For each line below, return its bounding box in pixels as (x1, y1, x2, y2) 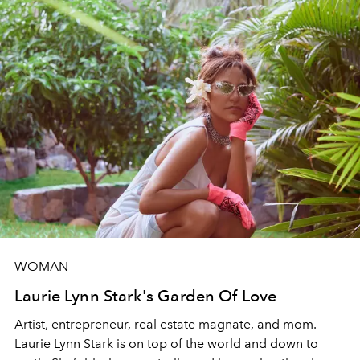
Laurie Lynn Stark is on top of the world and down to (14, 336, 318, 352)
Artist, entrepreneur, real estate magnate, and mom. (14, 317, 317, 333)
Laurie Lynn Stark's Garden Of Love (14, 286, 277, 306)
